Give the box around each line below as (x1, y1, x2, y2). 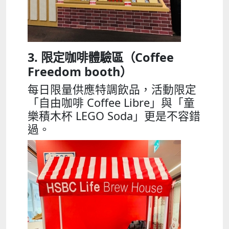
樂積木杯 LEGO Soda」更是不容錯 (28, 108, 200, 124)
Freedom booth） (28, 63, 132, 80)
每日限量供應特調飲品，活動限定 (28, 82, 196, 97)
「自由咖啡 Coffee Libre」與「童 (28, 95, 195, 110)
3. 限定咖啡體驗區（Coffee (28, 49, 174, 66)
